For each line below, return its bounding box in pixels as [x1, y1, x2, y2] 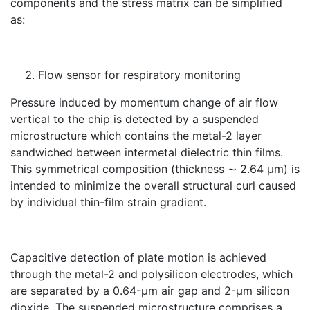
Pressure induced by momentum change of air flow [10, 95, 278, 109]
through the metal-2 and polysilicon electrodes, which [10, 266, 293, 281]
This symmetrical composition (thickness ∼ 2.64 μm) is [10, 161, 300, 176]
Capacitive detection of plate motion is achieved [10, 250, 266, 264]
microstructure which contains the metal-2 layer [10, 128, 262, 143]
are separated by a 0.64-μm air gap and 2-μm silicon [10, 283, 289, 298]
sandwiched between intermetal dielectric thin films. [10, 145, 283, 159]
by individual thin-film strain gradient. [10, 194, 206, 209]
